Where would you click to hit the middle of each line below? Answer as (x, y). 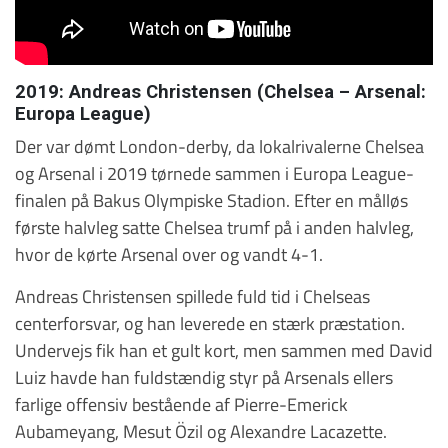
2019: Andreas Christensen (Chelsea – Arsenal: (220, 91)
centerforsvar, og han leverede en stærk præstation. (210, 322)
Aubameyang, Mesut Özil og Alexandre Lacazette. (201, 430)
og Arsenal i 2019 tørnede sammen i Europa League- (214, 172)
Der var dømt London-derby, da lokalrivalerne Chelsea (219, 145)
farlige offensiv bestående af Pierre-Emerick (181, 403)
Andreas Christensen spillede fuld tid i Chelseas (192, 295)
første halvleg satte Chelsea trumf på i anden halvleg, (214, 226)
